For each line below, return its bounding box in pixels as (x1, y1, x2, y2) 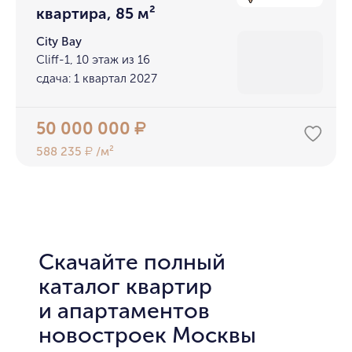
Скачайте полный (38, 248, 225, 276)
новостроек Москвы (38, 321, 256, 349)
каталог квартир (38, 273, 212, 300)
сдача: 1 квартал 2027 (36, 71, 158, 86)
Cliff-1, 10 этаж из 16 (36, 52, 151, 67)
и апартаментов (38, 297, 210, 324)
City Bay (36, 35, 82, 49)
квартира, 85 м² (36, 4, 156, 23)
